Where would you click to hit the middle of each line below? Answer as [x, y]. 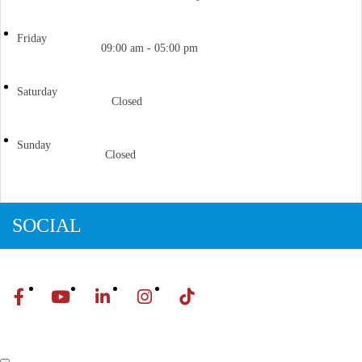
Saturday [37, 92]
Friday [32, 38]
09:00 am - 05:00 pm [149, 48]
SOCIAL [47, 225]
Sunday [34, 145]
